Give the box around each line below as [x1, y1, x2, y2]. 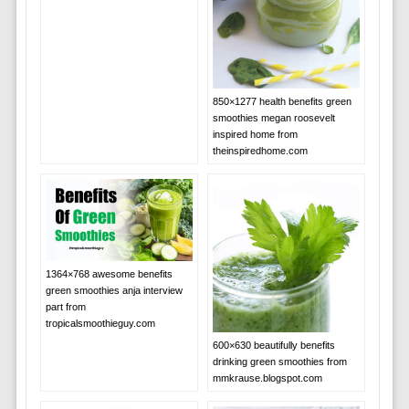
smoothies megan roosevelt [212, 111, 335, 123]
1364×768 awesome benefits [45, 267, 173, 279]
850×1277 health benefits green [212, 95, 351, 107]
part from [45, 300, 86, 312]
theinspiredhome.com [212, 144, 308, 156]
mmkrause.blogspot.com [212, 372, 322, 384]
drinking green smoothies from [212, 356, 347, 368]
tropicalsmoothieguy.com [45, 317, 155, 329]
